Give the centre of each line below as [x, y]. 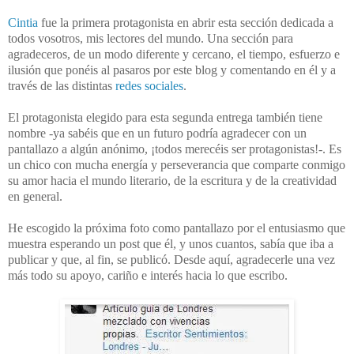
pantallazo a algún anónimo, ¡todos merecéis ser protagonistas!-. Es [175, 149]
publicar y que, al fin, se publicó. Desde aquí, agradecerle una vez [171, 259]
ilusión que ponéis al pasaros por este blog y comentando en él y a [172, 70]
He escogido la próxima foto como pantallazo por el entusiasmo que [177, 228]
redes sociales [149, 85]
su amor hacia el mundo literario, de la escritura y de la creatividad [172, 180]
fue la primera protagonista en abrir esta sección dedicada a [186, 22]
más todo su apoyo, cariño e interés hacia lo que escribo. [148, 275]
